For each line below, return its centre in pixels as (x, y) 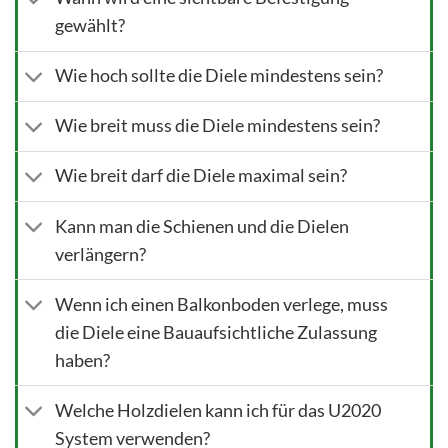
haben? (83, 360)
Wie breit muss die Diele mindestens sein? (218, 126)
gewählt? (90, 26)
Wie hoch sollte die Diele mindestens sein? (219, 76)
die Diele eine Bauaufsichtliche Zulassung (216, 332)
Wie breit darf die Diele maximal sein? (201, 176)
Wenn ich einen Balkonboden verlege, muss (222, 304)
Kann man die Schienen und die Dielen (202, 226)
